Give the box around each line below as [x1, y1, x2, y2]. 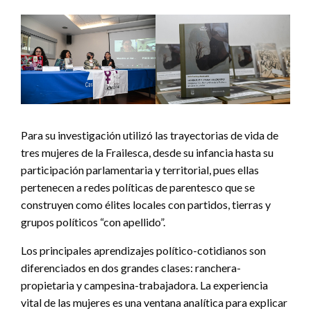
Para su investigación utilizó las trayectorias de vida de [21, 128, 278, 142]
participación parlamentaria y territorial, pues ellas [21, 162, 259, 176]
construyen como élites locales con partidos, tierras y [21, 197, 271, 211]
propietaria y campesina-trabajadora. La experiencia [21, 278, 268, 292]
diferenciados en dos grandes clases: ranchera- [21, 260, 241, 274]
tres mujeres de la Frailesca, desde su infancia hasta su [21, 145, 274, 159]
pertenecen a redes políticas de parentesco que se [21, 180, 255, 194]
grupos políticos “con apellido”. [21, 215, 165, 228]
